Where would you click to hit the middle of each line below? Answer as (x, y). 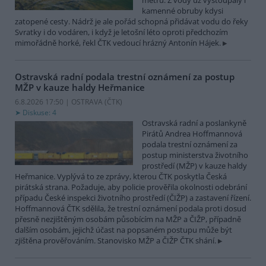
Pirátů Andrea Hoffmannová (192, 133)
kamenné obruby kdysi (183, 11)
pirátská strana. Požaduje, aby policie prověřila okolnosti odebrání (131, 187)
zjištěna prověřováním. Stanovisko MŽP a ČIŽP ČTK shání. (115, 240)
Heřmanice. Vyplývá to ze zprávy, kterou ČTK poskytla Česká (121, 176)
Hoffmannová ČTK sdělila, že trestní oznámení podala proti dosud (131, 208)
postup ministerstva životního (195, 155)
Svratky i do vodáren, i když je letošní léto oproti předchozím (121, 32)
